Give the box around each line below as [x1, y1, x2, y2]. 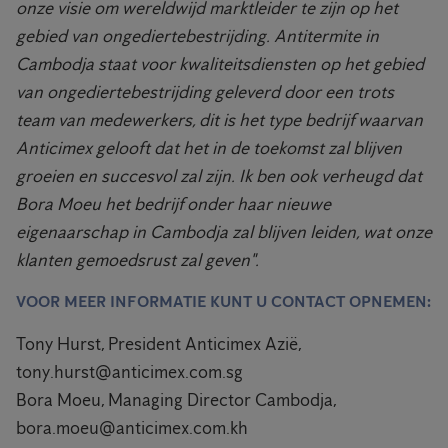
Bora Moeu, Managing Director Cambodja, [16, 388, 336, 411]
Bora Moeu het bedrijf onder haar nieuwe [16, 192, 331, 215]
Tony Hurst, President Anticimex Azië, [16, 332, 301, 355]
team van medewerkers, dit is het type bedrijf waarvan [16, 108, 423, 131]
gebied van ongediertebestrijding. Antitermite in [16, 24, 379, 47]
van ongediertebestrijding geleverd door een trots [16, 80, 394, 103]
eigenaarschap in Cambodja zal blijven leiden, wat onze [16, 220, 432, 243]
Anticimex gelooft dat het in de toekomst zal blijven [16, 136, 402, 159]
